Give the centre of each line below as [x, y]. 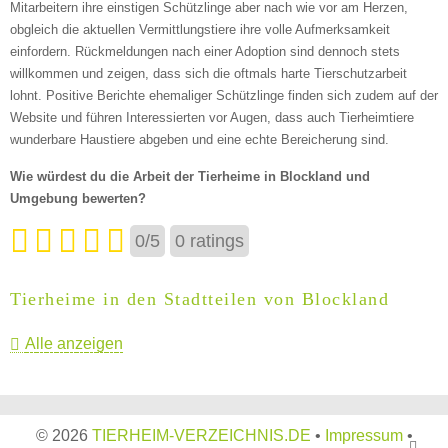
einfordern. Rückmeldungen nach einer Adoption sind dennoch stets [205, 51]
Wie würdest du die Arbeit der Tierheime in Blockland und [190, 176]
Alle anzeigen [73, 343]
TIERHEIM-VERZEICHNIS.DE [201, 435]
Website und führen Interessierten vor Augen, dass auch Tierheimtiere [212, 117]
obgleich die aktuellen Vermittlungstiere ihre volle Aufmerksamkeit [200, 29]
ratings [214, 240]
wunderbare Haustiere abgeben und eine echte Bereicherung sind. [199, 139]
